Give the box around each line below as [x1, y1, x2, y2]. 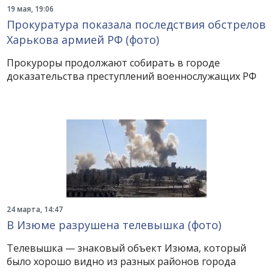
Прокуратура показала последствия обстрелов [7, 17, 266, 32]
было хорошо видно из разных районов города [7, 255, 236, 268]
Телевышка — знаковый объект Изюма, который [7, 241, 247, 255]
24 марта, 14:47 [7, 204, 63, 214]
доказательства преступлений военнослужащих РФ [7, 69, 257, 83]
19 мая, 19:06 [7, 4, 54, 14]
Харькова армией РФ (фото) [7, 32, 160, 47]
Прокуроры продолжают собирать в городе [7, 56, 221, 69]
